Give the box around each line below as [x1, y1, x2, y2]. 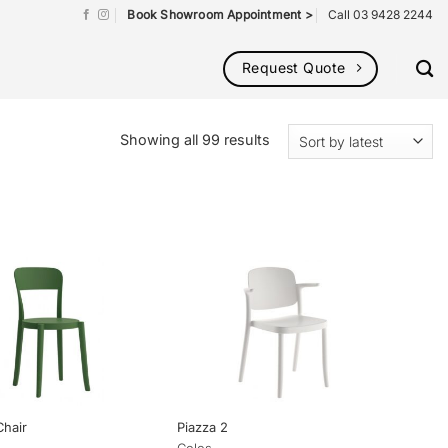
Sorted [268, 130, 314, 148]
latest [268, 176, 306, 194]
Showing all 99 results [119, 131, 270, 149]
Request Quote [241, 59, 346, 77]
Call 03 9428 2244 [327, 7, 433, 22]
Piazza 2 [177, 418, 229, 435]
